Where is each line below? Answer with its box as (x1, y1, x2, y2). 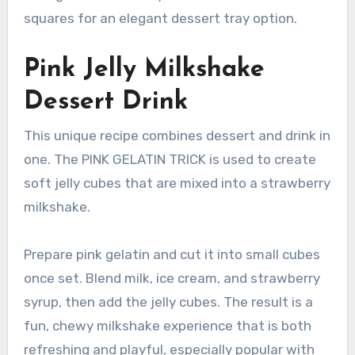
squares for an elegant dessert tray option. (23, 10, 297, 27)
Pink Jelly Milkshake (23, 57, 265, 83)
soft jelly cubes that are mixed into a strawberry (23, 175, 330, 192)
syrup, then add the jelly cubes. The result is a (23, 294, 313, 311)
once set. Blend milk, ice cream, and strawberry (23, 270, 320, 287)
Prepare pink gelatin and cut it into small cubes (23, 246, 320, 263)
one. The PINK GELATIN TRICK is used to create (23, 151, 316, 168)
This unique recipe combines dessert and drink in (23, 128, 330, 144)
